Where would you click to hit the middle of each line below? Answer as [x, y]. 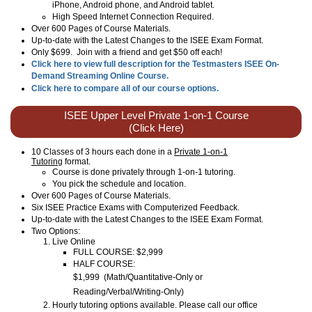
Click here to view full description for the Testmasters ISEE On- [155, 64]
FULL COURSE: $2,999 [118, 252]
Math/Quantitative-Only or [155, 277]
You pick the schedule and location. [119, 184]
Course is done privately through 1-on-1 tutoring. [144, 172]
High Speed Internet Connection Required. [133, 16]
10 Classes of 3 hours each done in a [103, 151]
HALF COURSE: [104, 264]
